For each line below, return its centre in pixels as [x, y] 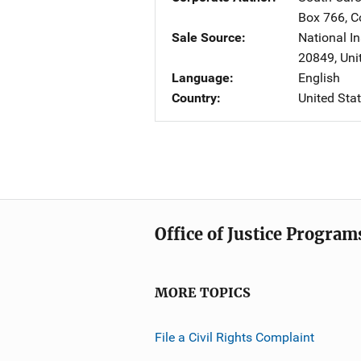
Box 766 [322, 17]
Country [194, 98]
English [319, 78]
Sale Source [207, 37]
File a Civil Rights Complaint [234, 337]
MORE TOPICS [203, 293]
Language [201, 78]
